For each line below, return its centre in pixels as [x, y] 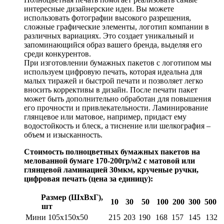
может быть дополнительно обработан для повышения [117, 99]
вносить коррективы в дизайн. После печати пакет [111, 90]
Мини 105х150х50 [57, 217]
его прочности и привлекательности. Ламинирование [116, 108]
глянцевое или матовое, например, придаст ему [105, 117]
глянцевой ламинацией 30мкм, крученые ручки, [111, 170]
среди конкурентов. [57, 54]
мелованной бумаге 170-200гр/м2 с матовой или [109, 161]
